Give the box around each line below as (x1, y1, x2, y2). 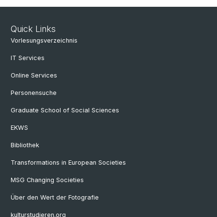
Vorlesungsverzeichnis (11, 37, 77, 44)
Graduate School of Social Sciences (11, 107, 119, 114)
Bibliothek (11, 141, 39, 149)
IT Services (11, 54, 45, 62)
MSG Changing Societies (11, 176, 84, 184)
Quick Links (11, 24, 56, 34)
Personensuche (11, 89, 57, 96)
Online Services (11, 72, 57, 79)
